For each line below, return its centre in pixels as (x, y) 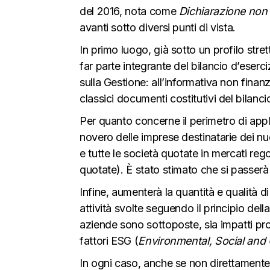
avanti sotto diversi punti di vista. (158, 27)
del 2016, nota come (129, 11)
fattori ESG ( (109, 240)
